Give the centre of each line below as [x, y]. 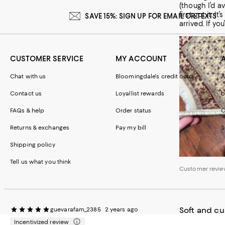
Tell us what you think [41, 161]
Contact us [26, 93]
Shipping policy [33, 144]
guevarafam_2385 [76, 209]
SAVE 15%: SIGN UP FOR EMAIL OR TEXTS [151, 16]
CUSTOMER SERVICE [47, 59]
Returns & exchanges [40, 127]
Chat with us [28, 76]
